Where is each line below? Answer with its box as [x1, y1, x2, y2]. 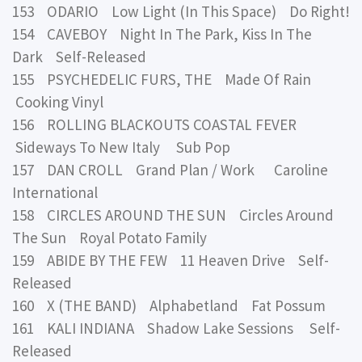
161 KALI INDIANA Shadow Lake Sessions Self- [12, 318, 340, 339]
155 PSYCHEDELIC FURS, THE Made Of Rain [12, 69, 314, 90]
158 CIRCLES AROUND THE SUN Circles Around [12, 205, 334, 225]
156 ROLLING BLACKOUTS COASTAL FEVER [12, 115, 303, 135]
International [12, 183, 98, 203]
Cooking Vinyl [12, 92, 103, 112]
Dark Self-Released [12, 47, 146, 67]
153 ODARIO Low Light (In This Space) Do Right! [12, 2, 350, 22]
